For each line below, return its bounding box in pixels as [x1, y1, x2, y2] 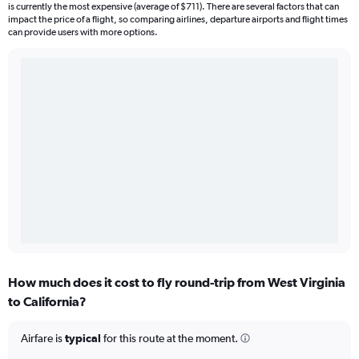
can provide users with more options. [8, 26, 158, 38]
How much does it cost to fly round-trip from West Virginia [8, 275, 345, 290]
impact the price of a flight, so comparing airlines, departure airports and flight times [8, 14, 348, 26]
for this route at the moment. [101, 332, 238, 345]
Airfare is [21, 332, 65, 345]
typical [65, 332, 101, 345]
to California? [8, 294, 87, 309]
